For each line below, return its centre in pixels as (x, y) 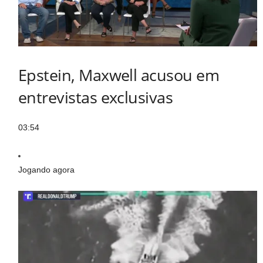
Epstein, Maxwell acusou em (119, 75)
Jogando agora (46, 170)
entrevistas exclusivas (96, 97)
